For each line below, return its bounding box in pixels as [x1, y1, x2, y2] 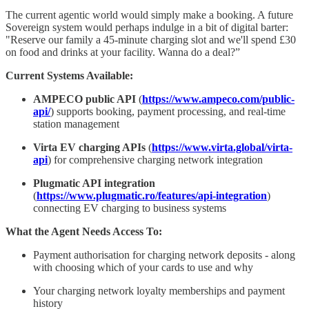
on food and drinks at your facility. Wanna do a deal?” [6, 46, 240, 58]
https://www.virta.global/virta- [152, 141, 292, 153]
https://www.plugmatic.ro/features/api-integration [37, 189, 267, 201]
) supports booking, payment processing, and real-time [50, 105, 286, 117]
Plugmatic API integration [33, 177, 155, 189]
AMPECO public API [33, 92, 136, 105]
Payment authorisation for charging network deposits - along [33, 248, 295, 261]
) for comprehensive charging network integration [48, 153, 263, 166]
